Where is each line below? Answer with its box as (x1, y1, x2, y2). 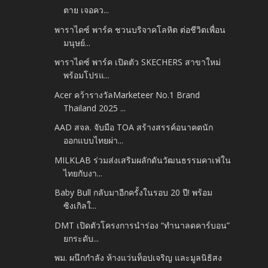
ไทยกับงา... (63, 167, 103, 179)
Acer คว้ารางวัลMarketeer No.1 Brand (54, 89, 200, 100)
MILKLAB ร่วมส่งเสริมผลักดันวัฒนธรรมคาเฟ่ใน (54, 154, 232, 166)
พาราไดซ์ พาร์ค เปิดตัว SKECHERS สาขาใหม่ (54, 56, 221, 68)
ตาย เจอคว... (63, 4, 109, 16)
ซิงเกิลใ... (63, 200, 97, 212)
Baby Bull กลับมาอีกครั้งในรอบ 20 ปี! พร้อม (54, 187, 213, 199)
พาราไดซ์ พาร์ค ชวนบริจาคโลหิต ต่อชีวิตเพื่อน (54, 23, 226, 35)
